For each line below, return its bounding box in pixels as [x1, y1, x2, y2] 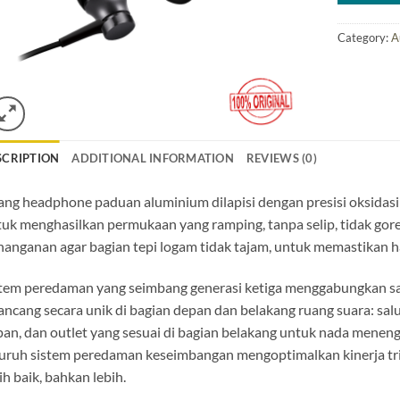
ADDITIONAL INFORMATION [71, 150, 234, 165]
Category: [337, 29, 392, 45]
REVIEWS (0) [246, 150, 317, 165]
